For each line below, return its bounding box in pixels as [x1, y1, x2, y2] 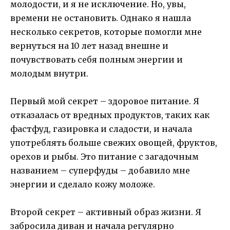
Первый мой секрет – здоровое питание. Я [10, 95, 199, 106]
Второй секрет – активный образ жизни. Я [10, 206, 201, 217]
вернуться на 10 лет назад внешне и [10, 40, 168, 51]
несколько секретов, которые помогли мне [10, 26, 202, 37]
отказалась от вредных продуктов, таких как [10, 109, 210, 120]
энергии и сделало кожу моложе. [10, 179, 155, 189]
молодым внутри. [10, 68, 88, 79]
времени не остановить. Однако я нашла [10, 12, 191, 23]
